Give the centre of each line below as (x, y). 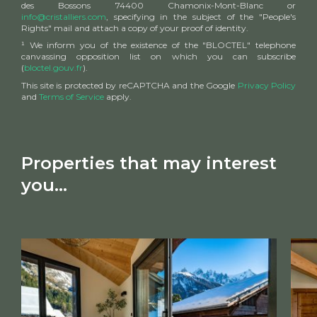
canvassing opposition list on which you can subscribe (158, 57)
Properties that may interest (149, 163)
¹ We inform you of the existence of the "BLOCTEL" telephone (158, 45)
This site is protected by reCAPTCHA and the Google (129, 85)
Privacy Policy (266, 85)
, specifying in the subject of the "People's (201, 17)
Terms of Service (71, 96)
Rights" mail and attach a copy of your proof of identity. (135, 28)
